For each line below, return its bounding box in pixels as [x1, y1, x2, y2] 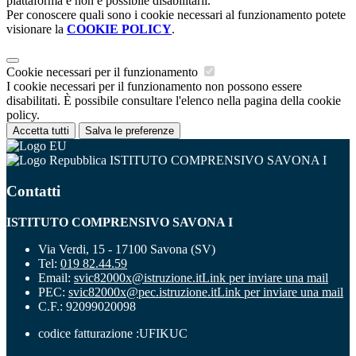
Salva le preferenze [85, 125, 174, 137]
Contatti [6, 182, 60, 199]
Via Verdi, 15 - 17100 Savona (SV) [38, 242, 215, 256]
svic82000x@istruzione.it [74, 270, 202, 284]
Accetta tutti [13, 125, 69, 137]
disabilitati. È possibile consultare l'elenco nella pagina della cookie [6, 94, 341, 108]
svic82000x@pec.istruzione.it [68, 284, 217, 299]
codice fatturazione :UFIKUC [38, 326, 188, 340]
